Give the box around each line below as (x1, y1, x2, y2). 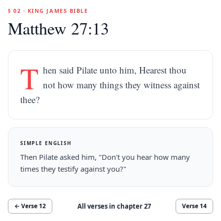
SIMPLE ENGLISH (20, 140, 72, 147)
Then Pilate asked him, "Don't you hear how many (20, 152, 190, 162)
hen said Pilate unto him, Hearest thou (43, 64, 187, 76)
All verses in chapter (77, 201, 144, 211)
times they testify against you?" (20, 164, 126, 174)
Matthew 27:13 (8, 17, 109, 39)
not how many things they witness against (43, 78, 200, 91)
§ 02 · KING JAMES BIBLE (8, 7, 88, 14)
